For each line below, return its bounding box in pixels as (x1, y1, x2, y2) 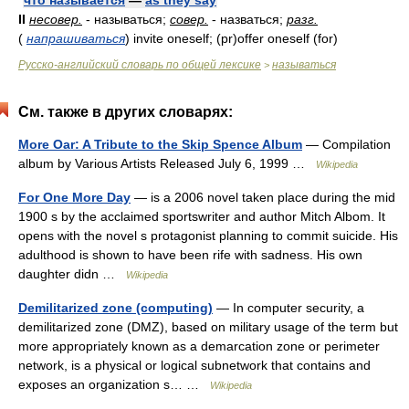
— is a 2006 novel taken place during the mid (131, 190, 395, 204)
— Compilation (302, 137, 391, 152)
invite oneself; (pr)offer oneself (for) (130, 31, 338, 46)
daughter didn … (18, 267, 126, 281)
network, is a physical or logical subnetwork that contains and (18, 358, 371, 372)
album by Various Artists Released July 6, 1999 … (18, 156, 316, 171)
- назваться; (208, 12, 287, 26)
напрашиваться (26, 31, 125, 46)
